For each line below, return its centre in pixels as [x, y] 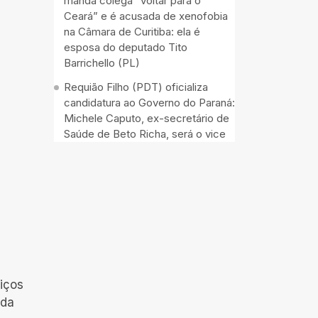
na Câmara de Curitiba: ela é [132, 32]
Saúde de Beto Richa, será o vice [145, 134]
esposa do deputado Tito [126, 47]
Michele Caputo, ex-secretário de [147, 118]
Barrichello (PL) [102, 63]
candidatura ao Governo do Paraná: [149, 103]
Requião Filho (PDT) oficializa [136, 87]
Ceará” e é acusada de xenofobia [146, 16]
